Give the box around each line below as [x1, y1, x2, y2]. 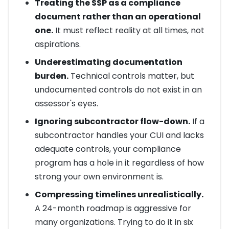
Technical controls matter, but [68, 70, 194, 82]
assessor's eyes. [34, 98, 98, 110]
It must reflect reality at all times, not [53, 25, 204, 37]
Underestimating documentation [34, 56, 182, 68]
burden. [34, 70, 68, 82]
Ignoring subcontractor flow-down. [34, 116, 190, 128]
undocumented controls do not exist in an [34, 84, 202, 96]
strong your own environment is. [34, 171, 164, 183]
